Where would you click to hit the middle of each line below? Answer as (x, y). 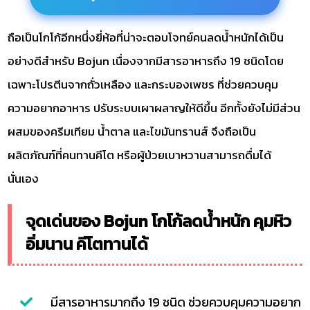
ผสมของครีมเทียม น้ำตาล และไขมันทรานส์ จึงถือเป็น (132, 131)
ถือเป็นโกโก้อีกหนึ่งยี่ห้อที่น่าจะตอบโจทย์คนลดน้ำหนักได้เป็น (146, 37)
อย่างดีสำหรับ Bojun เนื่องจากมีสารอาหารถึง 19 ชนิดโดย (146, 61)
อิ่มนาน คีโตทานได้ (87, 244)
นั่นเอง (24, 178)
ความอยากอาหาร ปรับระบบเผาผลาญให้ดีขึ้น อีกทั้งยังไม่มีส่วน (154, 108)
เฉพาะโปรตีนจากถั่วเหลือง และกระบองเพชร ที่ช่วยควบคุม (143, 84)
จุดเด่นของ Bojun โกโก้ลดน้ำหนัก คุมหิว (159, 221)
